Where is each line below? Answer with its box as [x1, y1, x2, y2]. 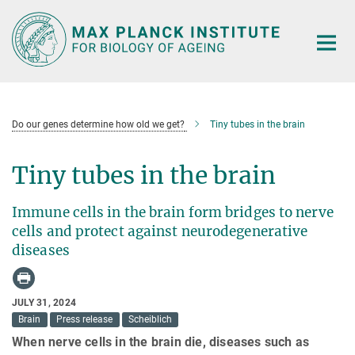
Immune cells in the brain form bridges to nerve [12, 203, 334, 221]
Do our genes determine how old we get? [12, 118, 185, 130]
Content [4, 29, 48, 44]
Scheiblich [128, 314, 172, 326]
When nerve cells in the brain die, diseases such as [12, 334, 310, 350]
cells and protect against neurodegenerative [12, 222, 308, 240]
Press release [56, 314, 113, 326]
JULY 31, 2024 [12, 296, 77, 308]
